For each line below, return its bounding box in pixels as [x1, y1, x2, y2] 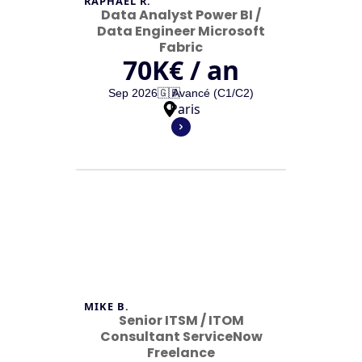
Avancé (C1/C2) [172, 86, 254, 99]
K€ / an [152, 53, 239, 87]
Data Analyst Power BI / [101, 6, 261, 24]
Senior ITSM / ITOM [118, 311, 244, 330]
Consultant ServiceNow [99, 327, 263, 346]
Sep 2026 [108, 86, 158, 99]
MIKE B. [84, 299, 130, 314]
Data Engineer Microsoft [97, 22, 265, 40]
